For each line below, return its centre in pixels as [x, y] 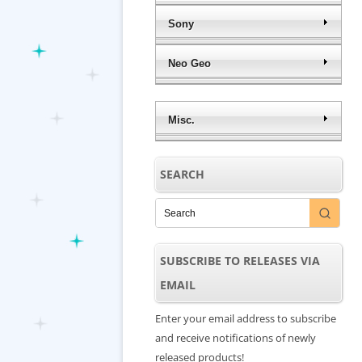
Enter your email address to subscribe [246, 318]
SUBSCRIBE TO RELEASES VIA [240, 261]
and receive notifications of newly [236, 338]
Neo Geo [189, 63]
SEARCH [182, 174]
